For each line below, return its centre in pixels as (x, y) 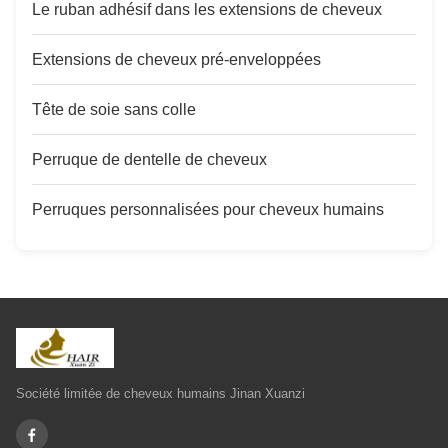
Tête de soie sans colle (114, 109)
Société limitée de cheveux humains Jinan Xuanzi (160, 393)
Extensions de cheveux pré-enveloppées (176, 59)
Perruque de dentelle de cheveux (149, 159)
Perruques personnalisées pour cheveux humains (208, 209)
